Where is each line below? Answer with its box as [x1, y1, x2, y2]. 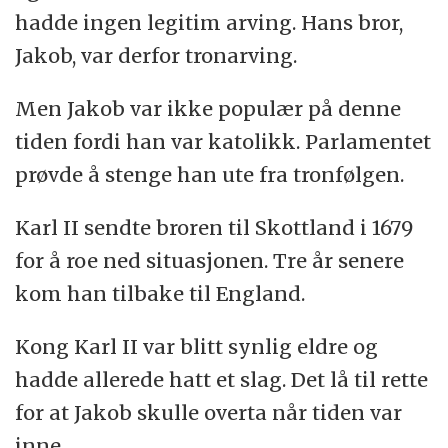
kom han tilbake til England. [15, 281, 306, 307]
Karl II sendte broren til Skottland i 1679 [15, 215, 414, 241]
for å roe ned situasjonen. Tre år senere [15, 248, 405, 274]
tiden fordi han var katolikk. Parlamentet [15, 129, 432, 155]
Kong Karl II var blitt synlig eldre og [15, 333, 379, 359]
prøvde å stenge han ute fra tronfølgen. [15, 162, 405, 188]
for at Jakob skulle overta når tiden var [15, 399, 403, 425]
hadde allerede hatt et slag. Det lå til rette [15, 366, 429, 392]
